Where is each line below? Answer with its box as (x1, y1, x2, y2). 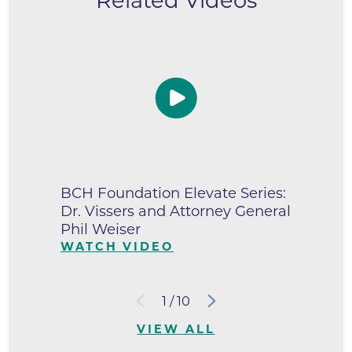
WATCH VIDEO (60, 239, 174, 254)
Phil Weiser (60, 219, 141, 238)
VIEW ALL (137, 321, 215, 336)
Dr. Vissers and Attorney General (60, 201, 291, 220)
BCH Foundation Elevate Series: (60, 183, 286, 202)
